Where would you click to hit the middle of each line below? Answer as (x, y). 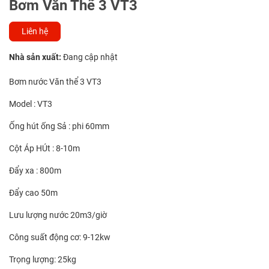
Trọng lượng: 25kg (43, 260)
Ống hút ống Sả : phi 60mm (59, 126)
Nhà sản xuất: (35, 57)
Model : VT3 (31, 104)
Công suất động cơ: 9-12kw (60, 237)
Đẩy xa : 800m (35, 171)
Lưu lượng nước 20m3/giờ (58, 215)
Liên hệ (35, 32)
